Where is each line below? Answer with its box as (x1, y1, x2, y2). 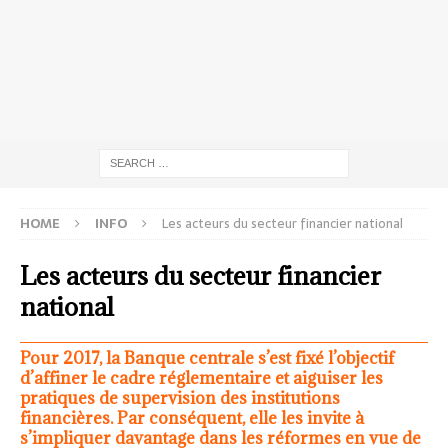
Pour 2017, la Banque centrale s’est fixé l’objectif (20, 346, 394, 369)
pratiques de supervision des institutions (20, 386, 340, 409)
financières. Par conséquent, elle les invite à (20, 406, 364, 429)
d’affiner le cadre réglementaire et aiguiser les (20, 366, 383, 389)
